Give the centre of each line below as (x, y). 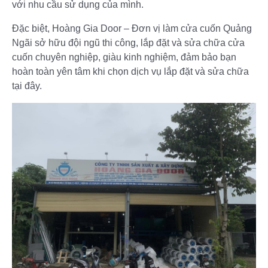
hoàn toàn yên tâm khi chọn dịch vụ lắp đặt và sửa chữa (130, 72)
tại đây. (27, 86)
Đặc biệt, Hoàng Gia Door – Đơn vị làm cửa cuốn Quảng (132, 29)
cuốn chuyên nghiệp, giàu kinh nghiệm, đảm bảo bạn (124, 57)
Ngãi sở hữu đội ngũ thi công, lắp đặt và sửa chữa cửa (128, 43)
